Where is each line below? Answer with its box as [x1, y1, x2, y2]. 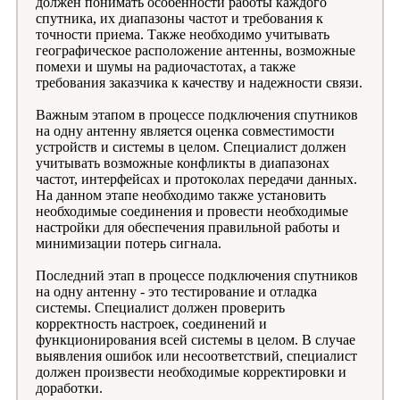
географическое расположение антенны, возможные [36, 42, 355, 58]
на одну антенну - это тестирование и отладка [36, 283, 317, 299]
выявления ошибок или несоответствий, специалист [36, 347, 357, 363]
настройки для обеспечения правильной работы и [36, 219, 340, 235]
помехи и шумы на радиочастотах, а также [36, 58, 296, 74]
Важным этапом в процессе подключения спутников [36, 106, 358, 122]
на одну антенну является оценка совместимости [36, 122, 335, 138]
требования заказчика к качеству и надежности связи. [36, 74, 362, 90]
